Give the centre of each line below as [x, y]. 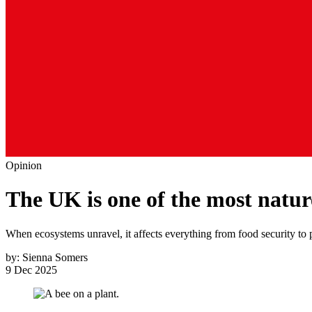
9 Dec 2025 [31, 270]
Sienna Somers [55, 257]
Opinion [24, 165]
